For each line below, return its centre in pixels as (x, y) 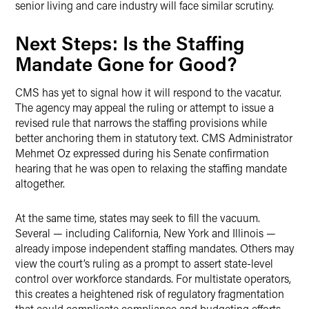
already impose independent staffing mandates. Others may (154, 248)
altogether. (41, 183)
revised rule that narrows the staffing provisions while (141, 122)
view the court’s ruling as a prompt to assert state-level (144, 263)
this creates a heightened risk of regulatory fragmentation (150, 293)
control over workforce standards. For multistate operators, (153, 278)
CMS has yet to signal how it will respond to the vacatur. (148, 92)
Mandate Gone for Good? (126, 63)
